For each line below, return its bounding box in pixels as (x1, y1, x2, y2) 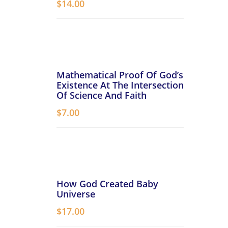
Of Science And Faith (56, 89, 147, 101)
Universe (56, 188, 95, 200)
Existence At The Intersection (56, 79, 184, 91)
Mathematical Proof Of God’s (56, 69, 183, 81)
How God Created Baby (56, 178, 158, 190)
